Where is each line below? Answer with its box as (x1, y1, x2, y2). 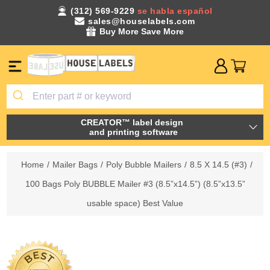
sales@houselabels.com (88, 16, 195, 26)
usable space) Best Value (87, 198, 183, 208)
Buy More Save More (99, 27, 184, 36)
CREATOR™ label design (81, 117, 186, 127)
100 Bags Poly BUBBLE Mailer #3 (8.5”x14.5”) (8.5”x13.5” (25, 178, 245, 189)
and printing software (89, 127, 178, 137)
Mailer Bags (52, 159, 98, 169)
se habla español (137, 6, 213, 16)
